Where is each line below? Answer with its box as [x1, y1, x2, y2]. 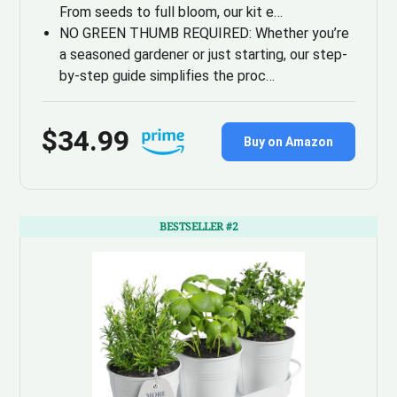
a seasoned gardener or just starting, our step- [59, 46, 348, 64]
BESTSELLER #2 [159, 219, 238, 235]
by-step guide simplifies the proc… [59, 67, 276, 85]
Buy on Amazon [243, 134, 333, 149]
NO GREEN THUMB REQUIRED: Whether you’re [59, 25, 350, 43]
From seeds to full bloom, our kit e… [59, 4, 284, 21]
